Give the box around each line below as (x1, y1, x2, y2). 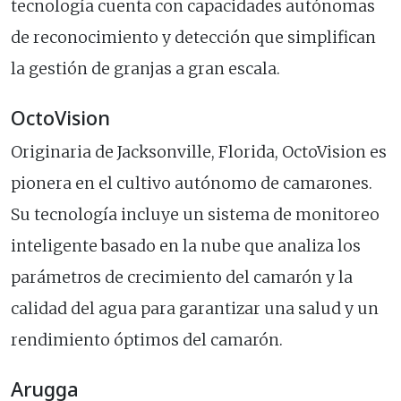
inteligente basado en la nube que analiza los (11, 236, 361, 257)
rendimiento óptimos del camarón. (11, 330, 283, 351)
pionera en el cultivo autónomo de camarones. (11, 174, 372, 194)
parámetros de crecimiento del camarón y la (11, 268, 353, 288)
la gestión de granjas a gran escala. (11, 59, 280, 80)
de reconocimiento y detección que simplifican (11, 28, 376, 48)
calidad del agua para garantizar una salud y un (11, 299, 379, 320)
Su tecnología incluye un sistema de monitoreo (11, 205, 380, 226)
